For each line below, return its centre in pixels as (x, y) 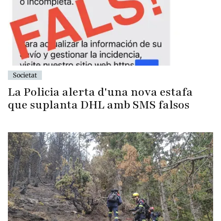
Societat (25, 75)
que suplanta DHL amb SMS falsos (99, 105)
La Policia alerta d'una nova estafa (100, 92)
